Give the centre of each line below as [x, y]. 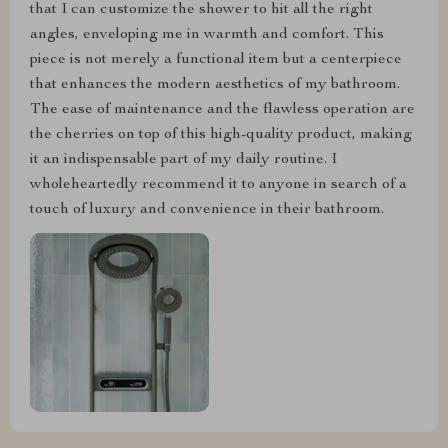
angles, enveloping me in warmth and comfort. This [207, 35]
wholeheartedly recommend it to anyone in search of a [218, 185]
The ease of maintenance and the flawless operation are [222, 110]
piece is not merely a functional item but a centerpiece [216, 60]
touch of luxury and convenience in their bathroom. [207, 210]
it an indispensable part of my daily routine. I [183, 160]
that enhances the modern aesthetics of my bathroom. [215, 85]
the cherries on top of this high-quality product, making [221, 135]
